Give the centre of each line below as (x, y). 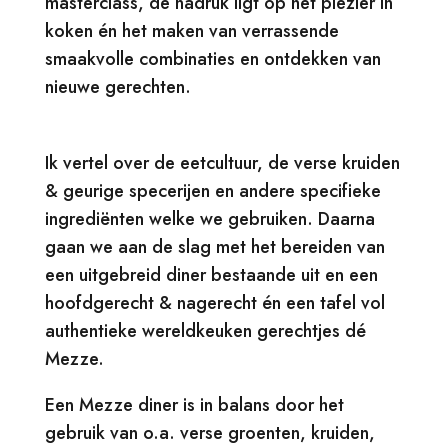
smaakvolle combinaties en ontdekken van (212, 59)
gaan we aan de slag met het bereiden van (214, 247)
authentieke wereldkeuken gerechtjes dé (205, 331)
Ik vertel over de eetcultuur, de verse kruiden (222, 163)
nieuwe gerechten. (117, 87)
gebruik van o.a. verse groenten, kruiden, (209, 433)
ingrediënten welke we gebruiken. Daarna (209, 219)
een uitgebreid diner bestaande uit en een (211, 275)
